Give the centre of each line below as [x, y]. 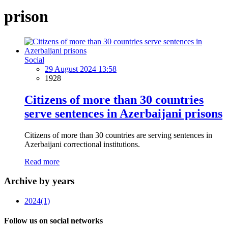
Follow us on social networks [53, 221]
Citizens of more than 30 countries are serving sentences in [118, 135]
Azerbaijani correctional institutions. [82, 144]
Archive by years [39, 181]
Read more [42, 161]
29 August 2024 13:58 [81, 69]
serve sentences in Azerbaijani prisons [123, 113]
